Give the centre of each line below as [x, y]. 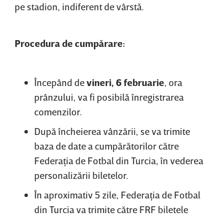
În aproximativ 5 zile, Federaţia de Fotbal [117, 194]
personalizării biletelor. [81, 175]
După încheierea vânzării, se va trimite [112, 131]
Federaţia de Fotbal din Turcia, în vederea [119, 160]
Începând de [60, 82]
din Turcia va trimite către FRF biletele [111, 209]
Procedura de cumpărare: [70, 43]
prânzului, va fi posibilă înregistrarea [109, 97]
